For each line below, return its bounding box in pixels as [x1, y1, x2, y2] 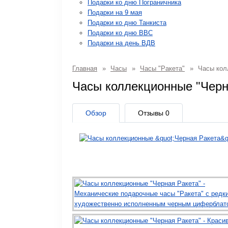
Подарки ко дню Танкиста [88, 19, 166, 26]
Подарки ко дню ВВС [88, 29, 153, 37]
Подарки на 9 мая [88, 9, 142, 16]
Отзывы [138, 109, 165, 117]
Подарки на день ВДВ [88, 39, 155, 47]
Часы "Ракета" [140, 65, 185, 72]
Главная [72, 65, 97, 72]
